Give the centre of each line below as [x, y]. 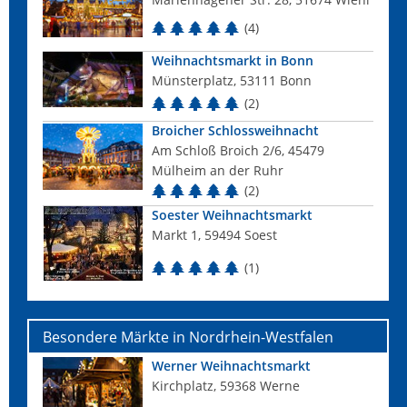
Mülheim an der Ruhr [218, 170]
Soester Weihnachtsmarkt [232, 215]
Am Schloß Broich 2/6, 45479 [238, 150]
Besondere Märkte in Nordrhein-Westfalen [188, 337]
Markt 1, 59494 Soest [214, 235]
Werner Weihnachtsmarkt [231, 366]
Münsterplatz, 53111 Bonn [232, 80]
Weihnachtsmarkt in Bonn [233, 60]
